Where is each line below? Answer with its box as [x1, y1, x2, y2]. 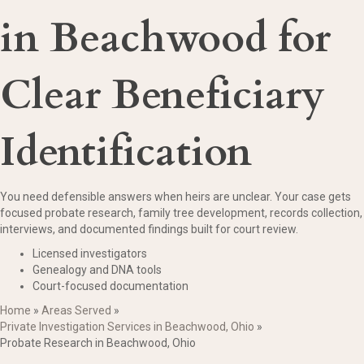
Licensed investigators [32, 247, 147, 261]
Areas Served [41, 304, 111, 318]
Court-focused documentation [32, 279, 188, 293]
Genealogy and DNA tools [32, 263, 162, 277]
